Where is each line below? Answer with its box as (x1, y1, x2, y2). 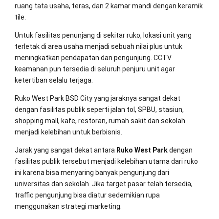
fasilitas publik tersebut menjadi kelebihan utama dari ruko (15, 157, 198, 165)
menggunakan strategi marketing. (15, 202, 122, 210)
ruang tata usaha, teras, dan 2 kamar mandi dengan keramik (15, 2, 203, 10)
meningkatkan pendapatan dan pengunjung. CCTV (15, 54, 172, 62)
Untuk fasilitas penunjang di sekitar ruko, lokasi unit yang (15, 31, 192, 39)
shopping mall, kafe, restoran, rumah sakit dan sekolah (15, 117, 185, 125)
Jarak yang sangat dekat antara (15, 146, 116, 154)
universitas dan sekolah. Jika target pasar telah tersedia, (15, 180, 193, 188)
